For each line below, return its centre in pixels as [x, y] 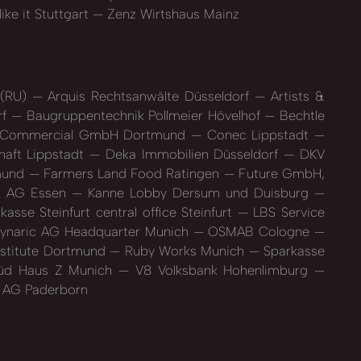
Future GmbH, [280, 173]
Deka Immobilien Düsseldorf [192, 154]
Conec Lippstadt [258, 134]
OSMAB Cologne [259, 231]
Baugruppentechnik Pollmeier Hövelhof [143, 115]
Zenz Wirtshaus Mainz [171, 13]
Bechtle [300, 115]
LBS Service [286, 212]
